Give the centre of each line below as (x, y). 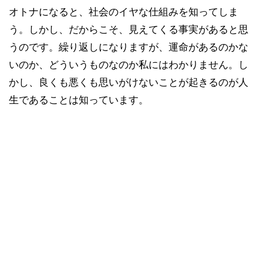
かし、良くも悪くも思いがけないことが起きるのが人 (129, 82)
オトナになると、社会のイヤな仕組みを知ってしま (124, 12)
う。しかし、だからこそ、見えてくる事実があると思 (129, 30)
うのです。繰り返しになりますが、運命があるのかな (129, 47)
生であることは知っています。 (79, 100)
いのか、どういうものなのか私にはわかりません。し (129, 65)
